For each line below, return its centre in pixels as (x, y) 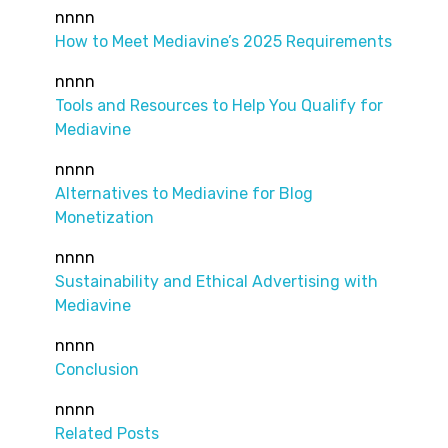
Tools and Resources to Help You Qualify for (219, 105)
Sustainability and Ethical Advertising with (216, 281)
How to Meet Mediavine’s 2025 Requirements (223, 41)
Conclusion (97, 369)
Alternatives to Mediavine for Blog (184, 193)
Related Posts (107, 433)
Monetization (104, 217)
